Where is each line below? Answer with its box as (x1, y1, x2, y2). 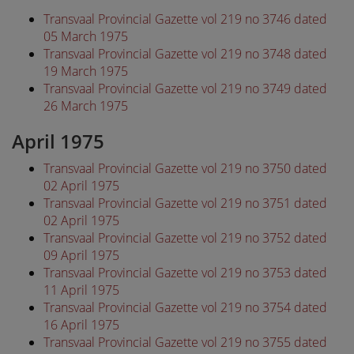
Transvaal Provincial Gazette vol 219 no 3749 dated (43, 79, 327, 97)
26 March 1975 (43, 96, 128, 115)
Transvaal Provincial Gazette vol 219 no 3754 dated (43, 299, 327, 316)
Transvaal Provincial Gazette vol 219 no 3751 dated (43, 194, 327, 212)
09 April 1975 (43, 247, 119, 264)
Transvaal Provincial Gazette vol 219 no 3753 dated (43, 264, 327, 281)
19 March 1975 (43, 62, 128, 80)
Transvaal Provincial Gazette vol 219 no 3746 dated (43, 9, 327, 28)
